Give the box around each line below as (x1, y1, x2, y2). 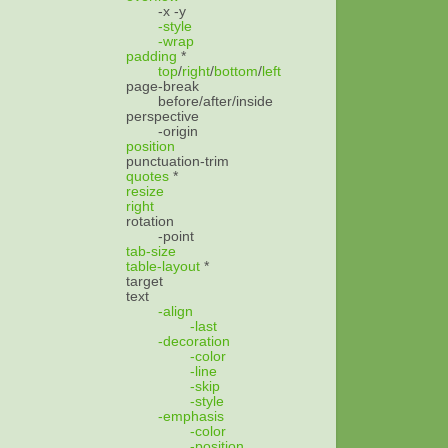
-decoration (158, 333, 230, 349)
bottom (214, 63, 258, 79)
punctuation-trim (126, 153, 229, 169)
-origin (158, 123, 198, 139)
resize (126, 183, 164, 199)
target (126, 273, 163, 289)
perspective (126, 108, 199, 124)
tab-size (126, 243, 176, 259)
